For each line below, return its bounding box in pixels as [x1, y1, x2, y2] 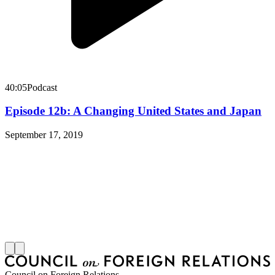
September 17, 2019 [5, 129, 83, 140]
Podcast [27, 82, 57, 93]
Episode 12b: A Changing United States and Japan [5, 104, 261, 118]
